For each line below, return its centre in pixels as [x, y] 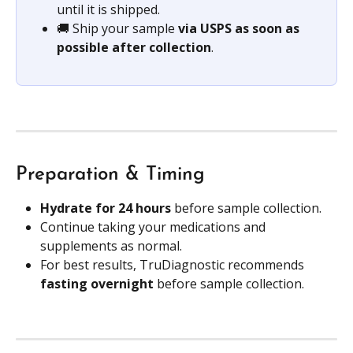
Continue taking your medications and [154, 227]
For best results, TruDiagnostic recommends [174, 265]
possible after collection [134, 47]
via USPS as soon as [240, 28]
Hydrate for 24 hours [107, 208]
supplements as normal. [111, 246]
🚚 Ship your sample [117, 28]
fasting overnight [98, 284]
